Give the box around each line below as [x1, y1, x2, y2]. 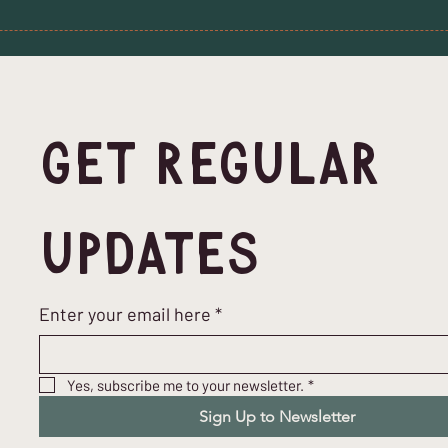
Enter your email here [39, 303, 212, 325]
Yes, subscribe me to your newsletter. [67, 376, 305, 394]
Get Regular [39, 138, 381, 196]
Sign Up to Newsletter [199, 407, 356, 426]
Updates [39, 228, 262, 286]
